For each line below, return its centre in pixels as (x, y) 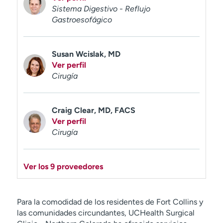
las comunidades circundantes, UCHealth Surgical (106, 213)
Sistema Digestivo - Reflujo (101, 9)
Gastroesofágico (82, 20)
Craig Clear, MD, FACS (93, 110)
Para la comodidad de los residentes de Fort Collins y (110, 202)
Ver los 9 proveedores (63, 167)
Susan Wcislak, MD (86, 54)
